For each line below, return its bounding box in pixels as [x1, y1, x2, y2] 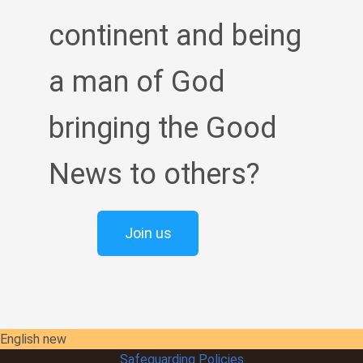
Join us [124, 224, 172, 241]
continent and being [49, 19, 301, 53]
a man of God [49, 65, 225, 99]
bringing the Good [49, 111, 277, 145]
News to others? [49, 157, 260, 191]
